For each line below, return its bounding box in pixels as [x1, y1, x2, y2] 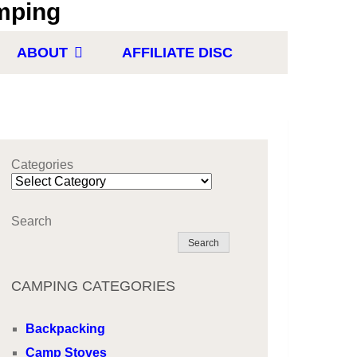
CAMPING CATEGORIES [11, 278, 176, 294]
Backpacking [25, 322, 106, 335]
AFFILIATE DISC [122, 45, 233, 61]
